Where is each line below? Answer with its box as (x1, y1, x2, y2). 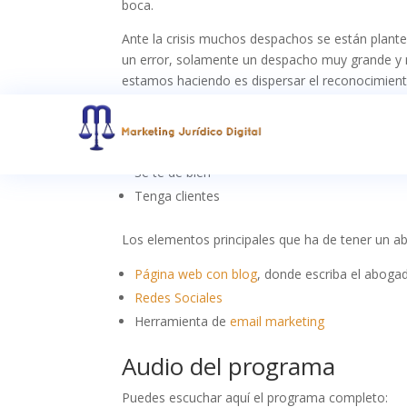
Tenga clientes (134, 187, 221, 205)
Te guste (134, 140, 187, 158)
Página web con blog (134, 265, 258, 283)
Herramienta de (134, 313, 231, 331)
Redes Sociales (134, 289, 223, 307)
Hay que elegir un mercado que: (122, 105, 309, 124)
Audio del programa (122, 350, 336, 383)
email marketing (230, 313, 325, 331)
